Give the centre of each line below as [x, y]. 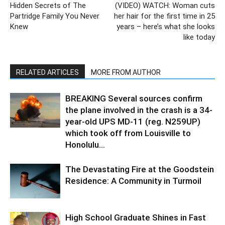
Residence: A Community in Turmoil [133, 181]
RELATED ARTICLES [47, 72]
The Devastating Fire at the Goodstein [140, 169]
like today [199, 37]
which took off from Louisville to [128, 133]
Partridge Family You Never [55, 16]
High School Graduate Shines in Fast [136, 217]
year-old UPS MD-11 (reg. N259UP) [133, 121]
